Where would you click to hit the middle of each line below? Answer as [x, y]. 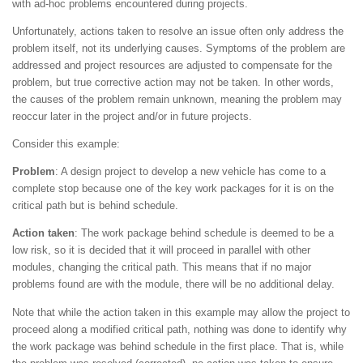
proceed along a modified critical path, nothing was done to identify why [179, 329]
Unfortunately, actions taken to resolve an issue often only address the [178, 31]
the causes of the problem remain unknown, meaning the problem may [177, 99]
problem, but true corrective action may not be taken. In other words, [173, 82]
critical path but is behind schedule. [95, 206]
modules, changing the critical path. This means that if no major [162, 267]
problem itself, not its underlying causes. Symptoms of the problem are [179, 48]
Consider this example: [66, 143]
